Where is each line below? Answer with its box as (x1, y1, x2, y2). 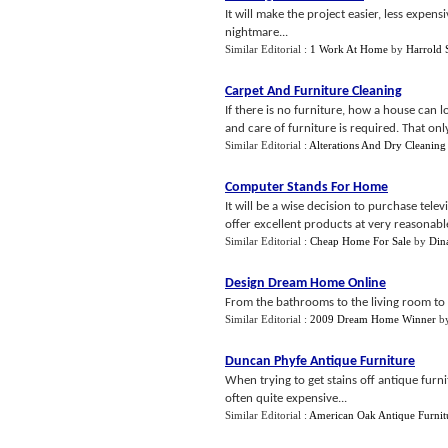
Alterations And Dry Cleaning (309, 139, 446, 151)
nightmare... (225, 26, 288, 39)
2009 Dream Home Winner (310, 313, 436, 325)
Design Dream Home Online (225, 276, 386, 291)
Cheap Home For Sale (310, 235, 411, 247)
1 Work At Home (310, 43, 388, 55)
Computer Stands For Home (225, 180, 388, 195)
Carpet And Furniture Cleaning (225, 84, 402, 99)
